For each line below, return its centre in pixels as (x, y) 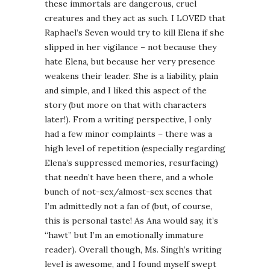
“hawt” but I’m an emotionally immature (124, 235)
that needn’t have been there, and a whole (129, 177)
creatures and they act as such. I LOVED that (135, 18)
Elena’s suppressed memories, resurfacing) (131, 163)
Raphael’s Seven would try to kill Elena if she (134, 33)
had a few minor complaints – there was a (128, 134)
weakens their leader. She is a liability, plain (131, 76)
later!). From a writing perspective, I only (128, 120)
